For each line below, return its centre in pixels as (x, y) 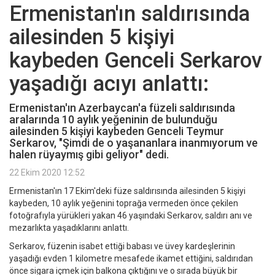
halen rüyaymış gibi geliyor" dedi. (89, 155)
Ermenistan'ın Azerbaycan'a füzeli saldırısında (122, 108)
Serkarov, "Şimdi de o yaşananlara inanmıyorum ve (134, 143)
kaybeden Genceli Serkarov (136, 61)
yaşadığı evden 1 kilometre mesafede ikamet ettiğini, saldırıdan (131, 259)
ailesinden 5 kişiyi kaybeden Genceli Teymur (117, 131)
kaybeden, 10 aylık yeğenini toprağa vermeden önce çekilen (124, 203)
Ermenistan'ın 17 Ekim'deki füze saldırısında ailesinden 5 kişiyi (127, 191)
